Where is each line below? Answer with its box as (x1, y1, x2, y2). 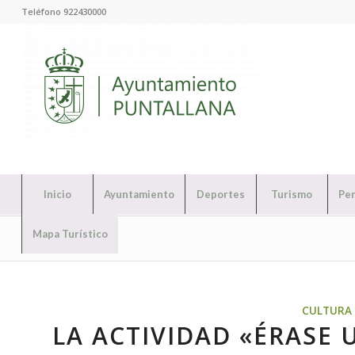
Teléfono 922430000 (21, 6, 106, 17)
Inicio (43, 188, 71, 200)
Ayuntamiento (103, 188, 174, 200)
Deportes (196, 188, 245, 200)
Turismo (271, 188, 313, 200)
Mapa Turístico (32, 227, 108, 240)
